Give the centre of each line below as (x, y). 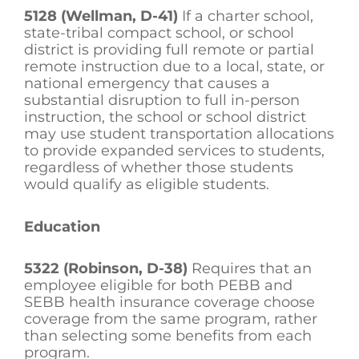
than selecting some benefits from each (168, 336)
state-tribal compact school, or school (159, 33)
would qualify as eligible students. (149, 185)
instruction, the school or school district (165, 117)
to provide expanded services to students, (174, 151)
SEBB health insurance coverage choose (169, 303)
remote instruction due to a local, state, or (174, 67)
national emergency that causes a (147, 84)
